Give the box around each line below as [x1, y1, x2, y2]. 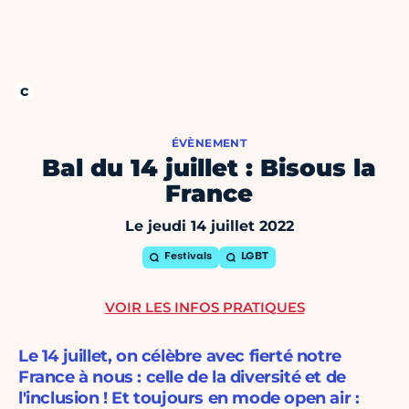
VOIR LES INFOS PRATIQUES [104, 299, 305, 317]
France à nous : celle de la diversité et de [18, 367, 346, 388]
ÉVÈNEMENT [171, 136, 247, 151]
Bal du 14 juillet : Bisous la [42, 153, 376, 184]
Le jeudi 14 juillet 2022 [124, 217, 294, 236]
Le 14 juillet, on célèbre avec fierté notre [18, 346, 341, 367]
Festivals [164, 252, 212, 263]
